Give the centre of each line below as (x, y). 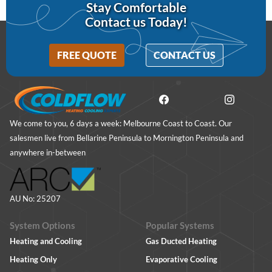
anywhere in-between (48, 153)
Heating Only (33, 259)
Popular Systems (180, 226)
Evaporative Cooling (182, 259)
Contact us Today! (136, 22)
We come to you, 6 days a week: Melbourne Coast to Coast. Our (121, 124)
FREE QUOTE (87, 55)
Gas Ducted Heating (181, 241)
